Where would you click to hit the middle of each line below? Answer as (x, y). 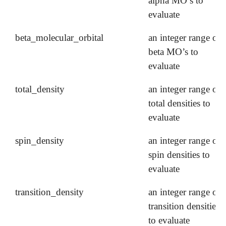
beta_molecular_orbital (60, 37)
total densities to (180, 103)
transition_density (50, 192)
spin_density (40, 140)
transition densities (184, 206)
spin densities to (179, 154)
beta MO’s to (174, 51)
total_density (40, 89)
